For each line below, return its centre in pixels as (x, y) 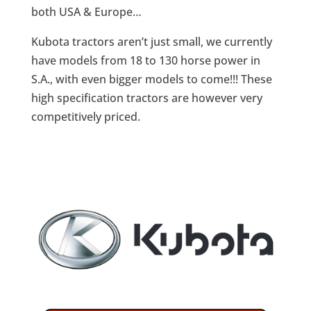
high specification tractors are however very (146, 98)
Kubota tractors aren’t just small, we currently (151, 42)
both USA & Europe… (86, 12)
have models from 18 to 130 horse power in (145, 61)
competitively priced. (85, 117)
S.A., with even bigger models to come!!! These (151, 79)
